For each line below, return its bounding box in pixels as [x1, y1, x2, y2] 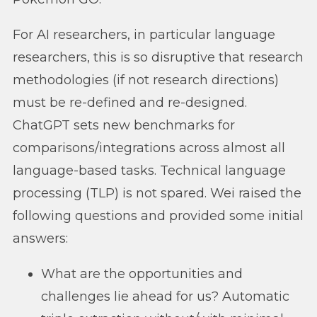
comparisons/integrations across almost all [13, 139, 285, 156]
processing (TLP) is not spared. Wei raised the [13, 185, 301, 201]
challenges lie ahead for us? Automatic [41, 288, 289, 304]
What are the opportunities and [41, 265, 243, 282]
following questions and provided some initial [13, 207, 304, 224]
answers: [13, 230, 68, 246]
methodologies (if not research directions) [13, 71, 279, 88]
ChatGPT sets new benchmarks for [13, 117, 235, 133]
